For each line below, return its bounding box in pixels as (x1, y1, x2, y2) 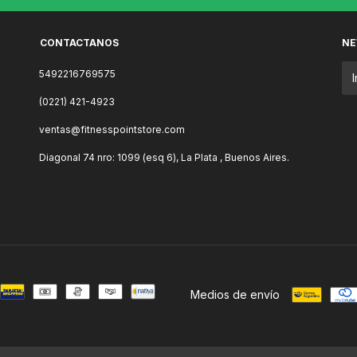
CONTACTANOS (40, 36, 119, 49)
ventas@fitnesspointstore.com (39, 123, 185, 135)
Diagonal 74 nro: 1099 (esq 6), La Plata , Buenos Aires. (39, 151, 289, 163)
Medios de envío (190, 287, 280, 301)
